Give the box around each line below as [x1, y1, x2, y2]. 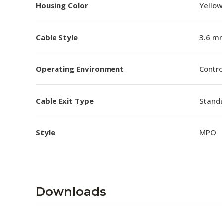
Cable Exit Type [36, 95, 94, 106]
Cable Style [36, 32, 78, 42]
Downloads [36, 184, 106, 199]
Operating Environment [36, 63, 124, 74]
